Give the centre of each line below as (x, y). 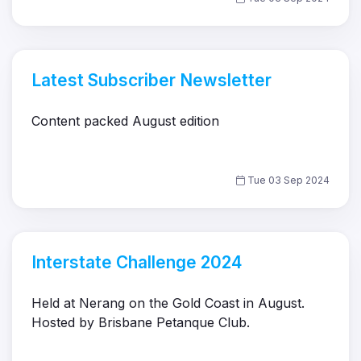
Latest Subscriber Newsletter (151, 81)
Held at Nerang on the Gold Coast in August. (168, 303)
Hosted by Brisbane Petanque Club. (141, 323)
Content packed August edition (125, 121)
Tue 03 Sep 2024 (287, 180)
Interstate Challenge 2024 (137, 263)
